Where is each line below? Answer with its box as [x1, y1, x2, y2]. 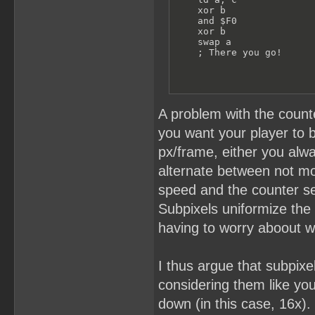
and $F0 [175, 15, 237, 26]
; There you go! [175, 46, 282, 58]
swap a [175, 36, 231, 47]
